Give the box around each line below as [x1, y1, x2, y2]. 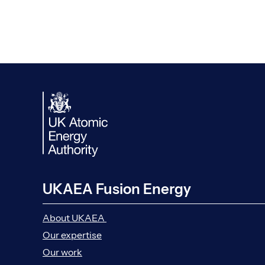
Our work [43, 245, 82, 258]
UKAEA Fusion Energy [43, 180, 191, 198]
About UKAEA [43, 211, 106, 224]
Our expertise [43, 228, 102, 241]
